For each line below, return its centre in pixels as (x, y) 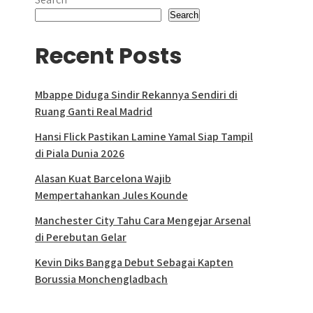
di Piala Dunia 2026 (80, 153)
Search (184, 15)
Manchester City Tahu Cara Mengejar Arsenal (143, 220)
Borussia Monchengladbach (101, 279)
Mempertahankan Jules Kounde (111, 195)
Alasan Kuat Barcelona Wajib (103, 179)
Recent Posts (108, 56)
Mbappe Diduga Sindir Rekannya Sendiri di (136, 95)
